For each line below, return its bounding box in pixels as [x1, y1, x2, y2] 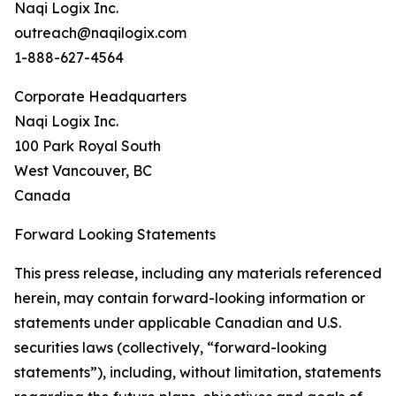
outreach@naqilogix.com [14, 24, 187, 42]
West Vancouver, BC [14, 162, 152, 180]
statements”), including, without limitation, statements [14, 363, 381, 382]
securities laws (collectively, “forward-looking [14, 339, 327, 357]
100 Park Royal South [14, 137, 161, 156]
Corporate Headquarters [14, 88, 187, 106]
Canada [14, 187, 71, 205]
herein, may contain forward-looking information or [14, 289, 365, 308]
